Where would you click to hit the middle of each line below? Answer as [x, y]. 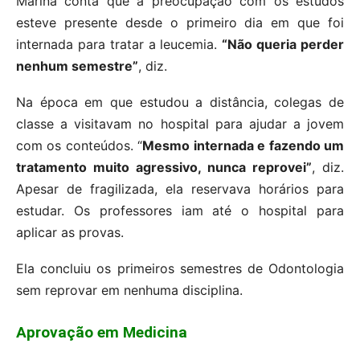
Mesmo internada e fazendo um [243, 146]
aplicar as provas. [70, 233]
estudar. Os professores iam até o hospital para [180, 211]
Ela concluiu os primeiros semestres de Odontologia [180, 269]
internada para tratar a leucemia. [119, 45]
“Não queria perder [283, 45]
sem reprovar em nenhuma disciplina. [129, 290]
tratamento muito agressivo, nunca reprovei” [164, 168]
